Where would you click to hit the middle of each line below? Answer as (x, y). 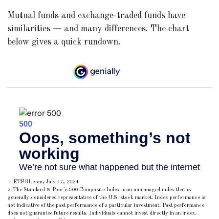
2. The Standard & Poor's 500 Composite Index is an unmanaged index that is (99, 190)
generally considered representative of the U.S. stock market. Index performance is (106, 198)
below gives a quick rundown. (64, 42)
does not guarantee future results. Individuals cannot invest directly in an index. (102, 214)
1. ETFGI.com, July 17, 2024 (43, 182)
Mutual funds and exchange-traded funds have (96, 16)
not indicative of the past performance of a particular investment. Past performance (106, 206)
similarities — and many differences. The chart (98, 29)
